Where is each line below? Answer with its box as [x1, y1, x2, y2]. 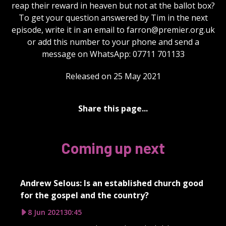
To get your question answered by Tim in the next [18, 12, 208, 23]
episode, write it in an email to [11, 24, 127, 35]
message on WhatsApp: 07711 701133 [41, 48, 185, 60]
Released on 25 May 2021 [65, 70, 161, 82]
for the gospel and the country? [20, 189, 149, 201]
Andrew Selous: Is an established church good [20, 177, 203, 189]
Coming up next [61, 138, 165, 157]
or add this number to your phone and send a [27, 36, 199, 47]
